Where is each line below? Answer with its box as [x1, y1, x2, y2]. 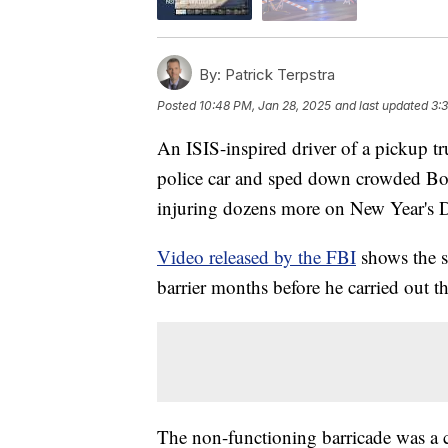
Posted [157, 97, 199, 113]
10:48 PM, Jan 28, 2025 [199, 97, 331, 113]
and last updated [335, 97, 428, 113]
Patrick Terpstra [221, 64, 335, 84]
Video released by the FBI [157, 243, 356, 269]
